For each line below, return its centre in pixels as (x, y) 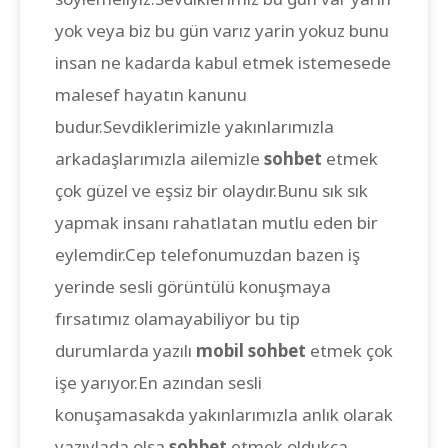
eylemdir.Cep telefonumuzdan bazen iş (207, 254)
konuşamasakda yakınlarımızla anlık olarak (224, 414)
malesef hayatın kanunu (151, 94)
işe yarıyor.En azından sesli (158, 382)
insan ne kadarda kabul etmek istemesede (223, 62)
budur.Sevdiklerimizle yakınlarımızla (194, 126)
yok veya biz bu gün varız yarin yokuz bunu (222, 30)
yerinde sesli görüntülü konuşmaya (193, 286)
